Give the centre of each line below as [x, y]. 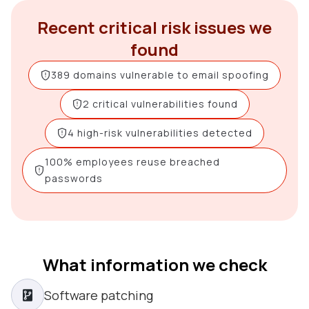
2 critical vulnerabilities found [160, 104]
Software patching [99, 295]
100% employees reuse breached [132, 162]
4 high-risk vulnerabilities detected [160, 133]
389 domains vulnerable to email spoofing [160, 75]
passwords [74, 178]
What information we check [154, 265]
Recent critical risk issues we [154, 27]
